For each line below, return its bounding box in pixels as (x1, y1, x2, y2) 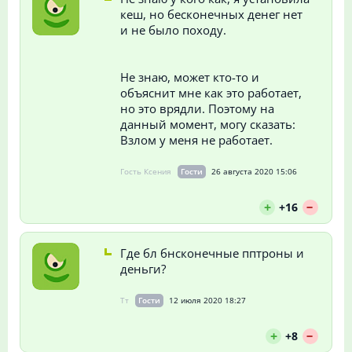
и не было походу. (119, 21, 226, 38)
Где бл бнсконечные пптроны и (119, 244, 304, 261)
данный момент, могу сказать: (119, 115, 295, 132)
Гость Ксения (119, 165, 171, 177)
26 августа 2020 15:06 (211, 165, 297, 177)
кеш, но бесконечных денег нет (119, 5, 302, 22)
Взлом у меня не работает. (119, 131, 273, 148)
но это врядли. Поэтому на (119, 100, 274, 116)
